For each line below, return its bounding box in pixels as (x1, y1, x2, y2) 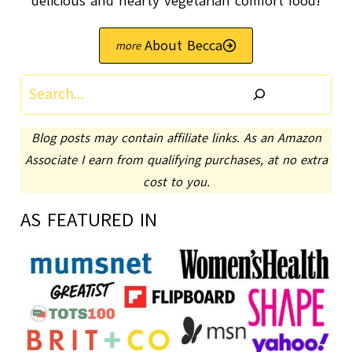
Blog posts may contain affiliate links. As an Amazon (31, 129, 321, 147)
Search (20, 76, 65, 97)
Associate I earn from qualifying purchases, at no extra (24, 151, 328, 169)
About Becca (145, 35, 222, 55)
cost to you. (142, 173, 210, 191)
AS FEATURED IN (20, 206, 158, 233)
